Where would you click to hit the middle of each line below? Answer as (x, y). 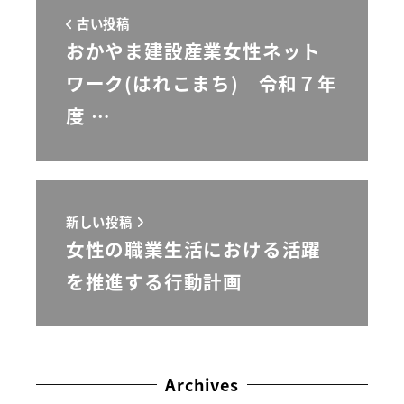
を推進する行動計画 (154, 281)
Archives (202, 385)
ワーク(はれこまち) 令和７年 (201, 83)
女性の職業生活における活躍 (193, 248)
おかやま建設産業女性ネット (193, 51)
